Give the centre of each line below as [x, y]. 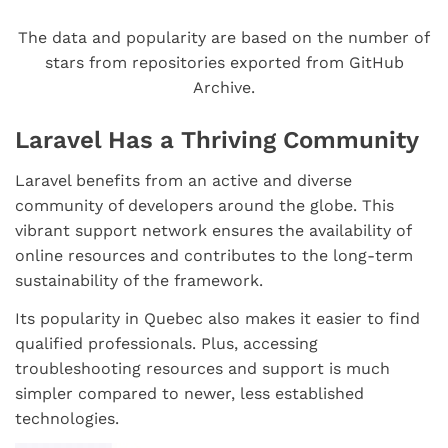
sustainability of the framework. [139, 281]
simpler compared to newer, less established [189, 393]
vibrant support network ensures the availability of [213, 231]
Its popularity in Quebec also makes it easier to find [217, 318]
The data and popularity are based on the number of [224, 37]
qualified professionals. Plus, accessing [166, 343]
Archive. [224, 87]
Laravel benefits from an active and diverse [183, 181]
